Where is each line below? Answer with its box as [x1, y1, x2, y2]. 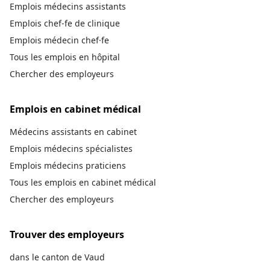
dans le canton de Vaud [10, 251, 105, 263]
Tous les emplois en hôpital [10, 51, 120, 63]
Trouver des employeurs [10, 228, 124, 241]
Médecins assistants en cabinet [10, 126, 137, 137]
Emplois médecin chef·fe [10, 34, 109, 46]
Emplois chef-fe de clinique [10, 17, 120, 29]
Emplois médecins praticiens [10, 160, 126, 171]
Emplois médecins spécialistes [10, 143, 133, 154]
